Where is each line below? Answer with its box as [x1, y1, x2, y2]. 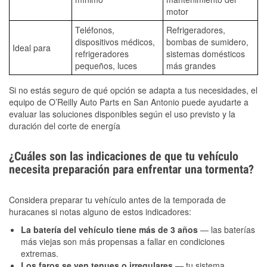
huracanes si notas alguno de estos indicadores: [9, 205, 191, 218]
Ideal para [13, 41, 51, 54]
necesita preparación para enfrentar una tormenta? [9, 162, 254, 176]
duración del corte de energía [9, 119, 120, 132]
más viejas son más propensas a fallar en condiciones [21, 235, 225, 247]
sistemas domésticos [166, 47, 245, 60]
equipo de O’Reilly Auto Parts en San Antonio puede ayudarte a [9, 95, 249, 108]
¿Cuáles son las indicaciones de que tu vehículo [9, 148, 238, 163]
